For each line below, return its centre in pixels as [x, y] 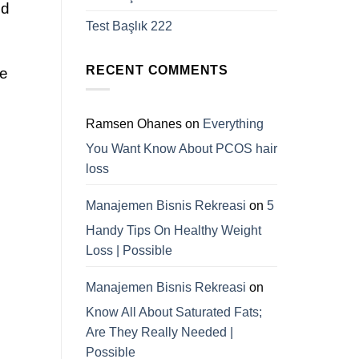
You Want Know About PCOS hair [182, 149]
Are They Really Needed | [159, 333]
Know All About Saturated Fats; [174, 313]
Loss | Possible [129, 251]
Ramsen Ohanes [134, 124]
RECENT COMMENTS [157, 70]
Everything [233, 124]
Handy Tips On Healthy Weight [173, 231]
